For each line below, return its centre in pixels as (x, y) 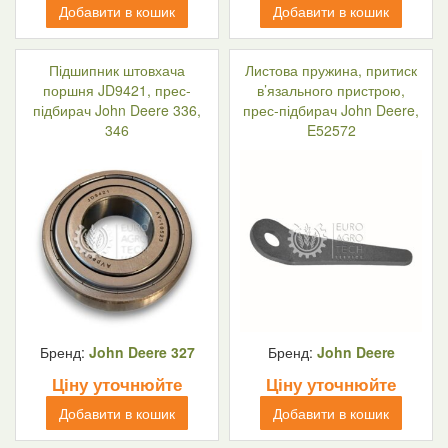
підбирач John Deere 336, (117, 110)
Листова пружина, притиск (331, 70)
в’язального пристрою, (331, 90)
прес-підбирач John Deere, (331, 110)
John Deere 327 (141, 352)
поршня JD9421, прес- (117, 90)
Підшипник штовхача (117, 70)
